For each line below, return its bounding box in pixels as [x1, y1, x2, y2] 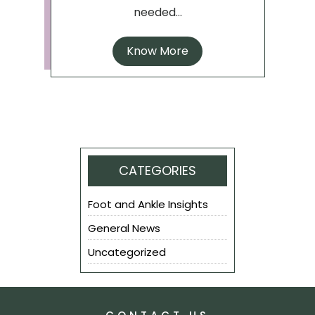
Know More [127, 43, 188, 60]
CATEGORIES [119, 162, 196, 180]
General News [88, 221, 160, 236]
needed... [133, 4, 182, 21]
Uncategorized [88, 245, 166, 260]
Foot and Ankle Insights [88, 197, 208, 212]
